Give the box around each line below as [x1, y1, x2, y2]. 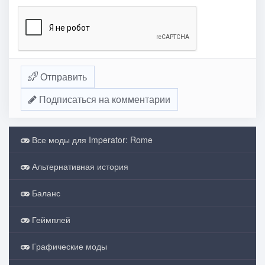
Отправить [38, 70, 87, 83]
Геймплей [30, 214, 70, 225]
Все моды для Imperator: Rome [30, 134, 153, 146]
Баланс [30, 187, 60, 199]
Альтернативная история [30, 160, 128, 172]
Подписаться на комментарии [37, 92, 170, 106]
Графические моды [30, 240, 107, 252]
